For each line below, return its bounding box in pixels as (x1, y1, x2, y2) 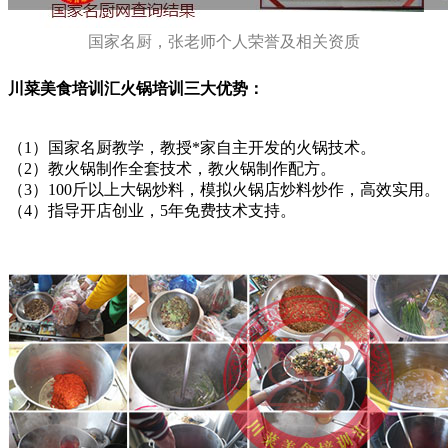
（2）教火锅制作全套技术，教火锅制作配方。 (8, 160, 336, 178)
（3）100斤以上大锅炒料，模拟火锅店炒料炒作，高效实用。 (8, 181, 440, 199)
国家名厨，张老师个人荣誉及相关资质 (88, 33, 360, 51)
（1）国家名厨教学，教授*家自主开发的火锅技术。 (8, 139, 376, 157)
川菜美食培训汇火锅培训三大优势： (8, 80, 264, 98)
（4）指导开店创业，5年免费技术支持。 (8, 202, 296, 220)
